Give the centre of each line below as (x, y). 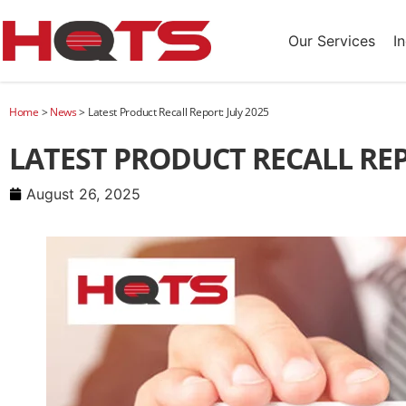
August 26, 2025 (83, 194)
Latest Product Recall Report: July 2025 (179, 112)
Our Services (331, 41)
